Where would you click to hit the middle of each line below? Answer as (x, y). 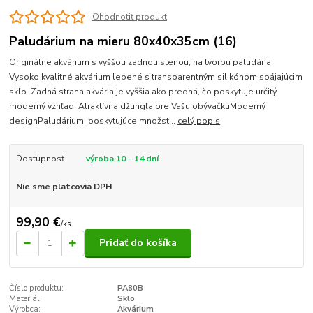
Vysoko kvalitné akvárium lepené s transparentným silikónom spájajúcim (156, 77)
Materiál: (26, 298)
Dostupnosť (40, 159)
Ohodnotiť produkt (129, 17)
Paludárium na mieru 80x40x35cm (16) (123, 41)
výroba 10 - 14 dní (122, 159)
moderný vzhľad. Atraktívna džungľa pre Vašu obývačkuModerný (138, 107)
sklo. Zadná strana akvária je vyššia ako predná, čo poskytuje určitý (143, 92)
